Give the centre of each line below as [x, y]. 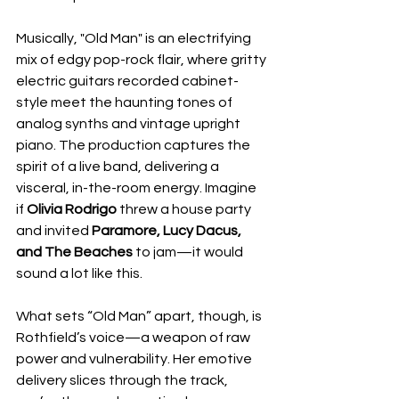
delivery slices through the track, [123, 380]
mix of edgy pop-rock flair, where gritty [142, 60]
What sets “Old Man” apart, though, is [140, 316]
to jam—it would [189, 252]
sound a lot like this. [79, 273]
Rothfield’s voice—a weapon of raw [134, 338]
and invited [54, 231]
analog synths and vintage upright [130, 124]
